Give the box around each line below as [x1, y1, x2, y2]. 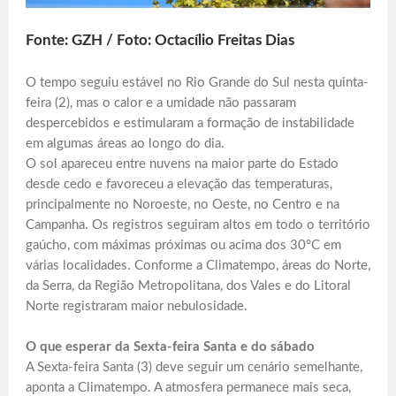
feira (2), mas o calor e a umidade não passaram [26, 95, 296, 110]
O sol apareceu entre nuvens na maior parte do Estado [26, 156, 339, 171]
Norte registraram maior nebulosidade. [26, 299, 247, 313]
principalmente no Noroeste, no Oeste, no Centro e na [26, 197, 339, 211]
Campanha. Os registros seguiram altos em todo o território [26, 217, 370, 232]
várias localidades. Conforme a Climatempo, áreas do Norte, [26, 258, 370, 272]
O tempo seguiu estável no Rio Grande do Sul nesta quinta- [26, 75, 369, 89]
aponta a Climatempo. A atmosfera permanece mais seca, [26, 380, 351, 394]
